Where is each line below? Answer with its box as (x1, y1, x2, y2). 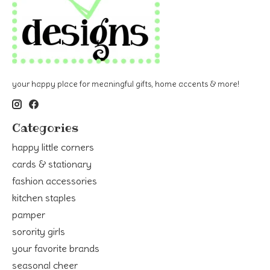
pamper (12, 208, 45, 221)
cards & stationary (12, 157, 92, 170)
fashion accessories (12, 174, 97, 187)
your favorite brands (12, 242, 99, 254)
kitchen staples (12, 191, 76, 204)
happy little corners (12, 140, 94, 153)
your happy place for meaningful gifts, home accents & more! (12, 79, 239, 90)
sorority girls (12, 225, 65, 237)
